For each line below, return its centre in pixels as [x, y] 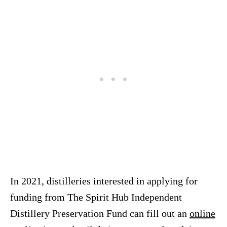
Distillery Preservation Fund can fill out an [100, 213]
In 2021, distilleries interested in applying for [104, 181]
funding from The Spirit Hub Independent [96, 197]
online [202, 213]
